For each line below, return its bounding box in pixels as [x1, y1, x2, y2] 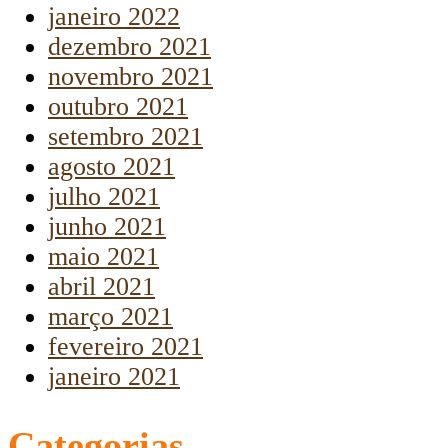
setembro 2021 [48, 121, 203, 151]
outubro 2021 [48, 91, 188, 121]
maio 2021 [48, 241, 159, 271]
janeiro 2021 [48, 361, 180, 391]
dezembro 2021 [48, 31, 211, 61]
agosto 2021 [48, 151, 175, 181]
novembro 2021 [48, 61, 213, 91]
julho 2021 [48, 181, 160, 211]
